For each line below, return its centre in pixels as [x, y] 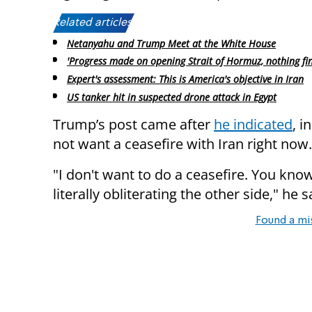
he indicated [253, 124]
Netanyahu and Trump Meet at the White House [171, 43]
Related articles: [94, 23]
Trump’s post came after [133, 124]
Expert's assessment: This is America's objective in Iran [185, 79]
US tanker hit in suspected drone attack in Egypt [172, 97]
